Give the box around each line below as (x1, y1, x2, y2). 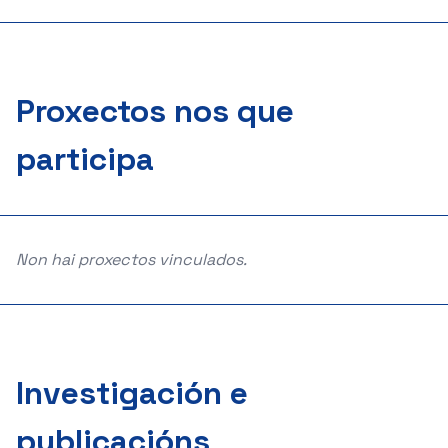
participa (16, 139, 154, 179)
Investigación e (16, 373, 248, 413)
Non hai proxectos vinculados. (16, 249, 247, 270)
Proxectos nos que (16, 91, 294, 131)
